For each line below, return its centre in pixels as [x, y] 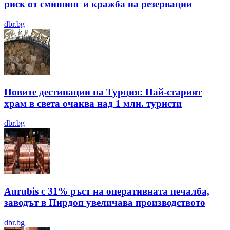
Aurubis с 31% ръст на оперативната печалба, [107, 191]
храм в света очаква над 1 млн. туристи [93, 103]
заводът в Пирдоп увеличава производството [105, 203]
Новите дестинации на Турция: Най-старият [103, 92]
